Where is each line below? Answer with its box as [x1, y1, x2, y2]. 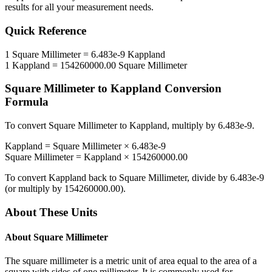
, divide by [187, 172, 230, 183]
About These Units [5, 205, 97, 219]
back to [86, 172, 119, 183]
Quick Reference [5, 24, 86, 38]
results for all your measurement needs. [5, 2, 154, 13]
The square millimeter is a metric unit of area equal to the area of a [5, 256, 257, 267]
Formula [5, 95, 49, 109]
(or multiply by [5, 183, 64, 194]
